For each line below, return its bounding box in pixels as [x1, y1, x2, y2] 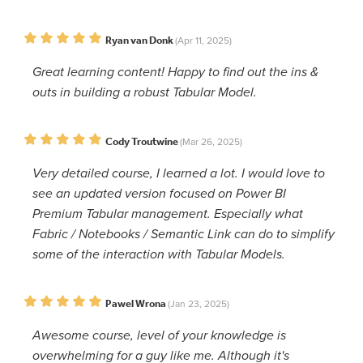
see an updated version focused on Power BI [32, 185, 286, 202]
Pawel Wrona [105, 297, 166, 310]
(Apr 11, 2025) [175, 34, 232, 46]
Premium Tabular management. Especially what [32, 205, 303, 222]
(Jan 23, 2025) [168, 297, 229, 310]
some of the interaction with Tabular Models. [32, 246, 285, 263]
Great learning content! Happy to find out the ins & [32, 63, 318, 80]
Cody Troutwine [105, 135, 178, 147]
